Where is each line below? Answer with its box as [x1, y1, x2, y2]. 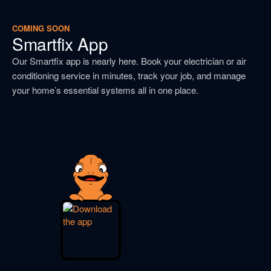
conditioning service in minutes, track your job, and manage [12, 69, 246, 82]
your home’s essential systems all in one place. [12, 83, 198, 97]
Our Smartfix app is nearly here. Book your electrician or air [12, 54, 246, 68]
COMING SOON [12, 22, 70, 34]
